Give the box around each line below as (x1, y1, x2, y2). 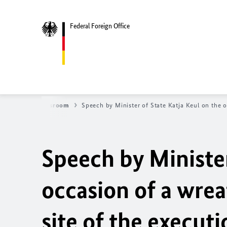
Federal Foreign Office (70, 21, 130, 30)
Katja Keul (168, 101, 200, 109)
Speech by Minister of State (81, 101, 168, 109)
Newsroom (36, 101, 69, 109)
